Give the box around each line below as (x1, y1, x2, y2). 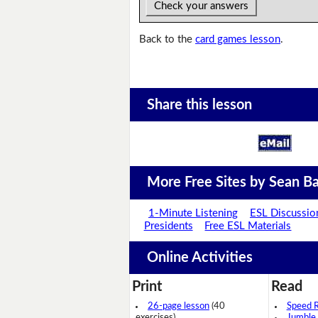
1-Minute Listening (148, 208, 238, 219)
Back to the (139, 34, 196, 45)
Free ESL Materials (204, 221, 292, 232)
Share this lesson (146, 97, 252, 112)
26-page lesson (148, 302, 209, 312)
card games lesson (195, 34, 281, 45)
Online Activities (146, 251, 253, 265)
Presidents (143, 221, 193, 232)
